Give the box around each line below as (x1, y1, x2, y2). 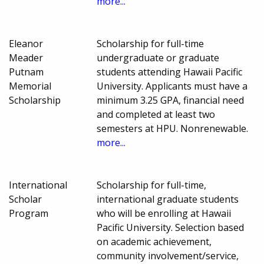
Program (9, 207, 48, 220)
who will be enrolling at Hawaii (97, 207, 232, 220)
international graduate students (97, 193, 239, 206)
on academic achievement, (97, 235, 212, 249)
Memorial (9, 80, 51, 93)
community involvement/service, (97, 249, 239, 263)
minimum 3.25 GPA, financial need (97, 94, 245, 107)
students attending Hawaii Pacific (97, 65, 243, 79)
